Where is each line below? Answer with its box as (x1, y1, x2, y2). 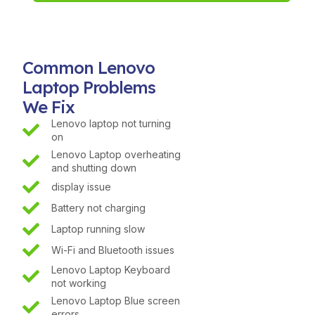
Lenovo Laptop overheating (51, 148, 181, 160)
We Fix (22, 96, 75, 117)
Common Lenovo (22, 56, 155, 78)
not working (51, 276, 106, 289)
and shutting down (51, 161, 136, 174)
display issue (51, 181, 111, 193)
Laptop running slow (51, 223, 145, 235)
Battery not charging (51, 202, 146, 214)
